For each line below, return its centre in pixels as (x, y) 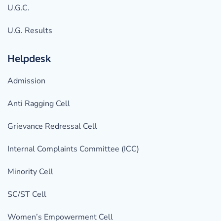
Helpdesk (29, 58)
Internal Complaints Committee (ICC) (73, 149)
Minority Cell (30, 172)
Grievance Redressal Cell (52, 127)
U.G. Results (30, 31)
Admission (26, 81)
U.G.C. (18, 8)
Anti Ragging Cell (39, 104)
